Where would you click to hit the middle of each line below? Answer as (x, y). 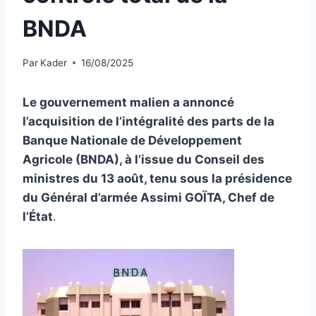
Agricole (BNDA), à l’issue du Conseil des (144, 159)
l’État (38, 216)
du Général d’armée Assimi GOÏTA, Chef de (148, 197)
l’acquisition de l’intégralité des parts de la (148, 121)
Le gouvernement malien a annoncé (128, 102)
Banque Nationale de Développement (132, 140)
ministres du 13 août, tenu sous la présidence (157, 178)
